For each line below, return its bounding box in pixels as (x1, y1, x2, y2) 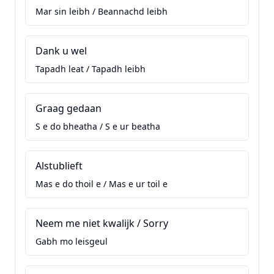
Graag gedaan (35, 102, 102, 115)
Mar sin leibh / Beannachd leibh (35, 6, 168, 17)
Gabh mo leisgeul (35, 235, 108, 247)
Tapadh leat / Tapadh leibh (35, 63, 146, 75)
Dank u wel (35, 44, 87, 57)
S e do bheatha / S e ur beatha (35, 120, 160, 132)
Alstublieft (35, 159, 83, 172)
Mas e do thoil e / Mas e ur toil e (35, 178, 168, 190)
